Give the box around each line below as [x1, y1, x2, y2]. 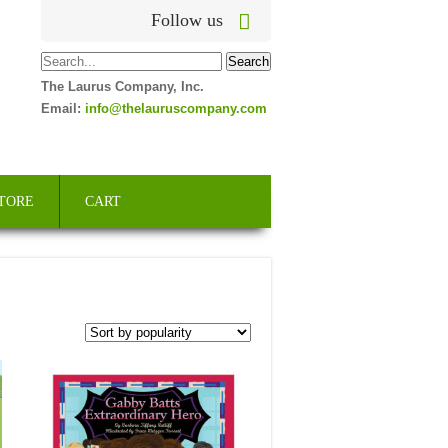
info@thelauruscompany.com [85, 101, 267, 116]
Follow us [151, 10, 223, 30]
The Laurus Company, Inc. [41, 79, 204, 94]
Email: [41, 101, 85, 116]
